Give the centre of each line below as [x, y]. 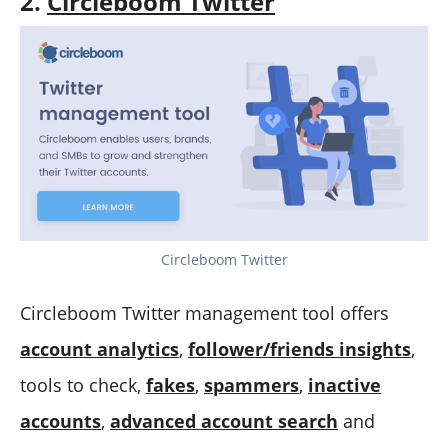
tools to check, [83, 384]
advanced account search [224, 420]
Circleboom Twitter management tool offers [204, 312]
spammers [251, 384]
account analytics [99, 348]
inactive [344, 384]
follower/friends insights [299, 348]
